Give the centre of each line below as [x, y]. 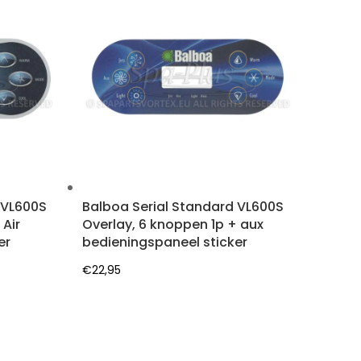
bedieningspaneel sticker [165, 242]
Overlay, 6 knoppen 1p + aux [173, 224]
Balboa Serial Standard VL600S [183, 206]
